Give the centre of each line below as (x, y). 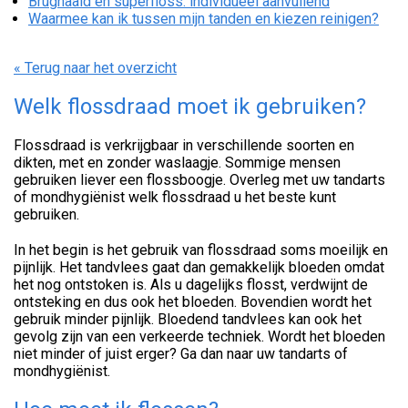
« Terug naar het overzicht (95, 68)
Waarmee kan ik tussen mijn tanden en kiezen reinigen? (204, 19)
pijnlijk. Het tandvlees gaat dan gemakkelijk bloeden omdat (199, 267)
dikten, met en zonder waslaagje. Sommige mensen (177, 163)
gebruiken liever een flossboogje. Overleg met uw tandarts (199, 180)
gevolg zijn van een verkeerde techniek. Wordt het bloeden (199, 337)
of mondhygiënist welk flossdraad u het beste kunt (175, 197)
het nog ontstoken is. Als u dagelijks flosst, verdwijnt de (191, 285)
